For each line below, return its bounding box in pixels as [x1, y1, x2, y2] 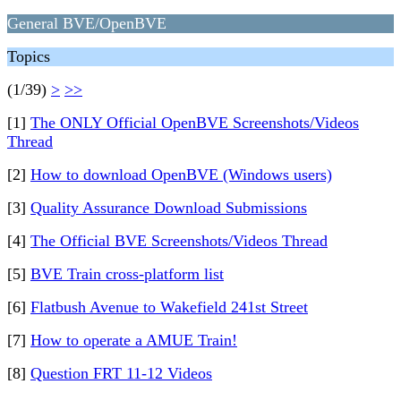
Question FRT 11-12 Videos [30, 364, 212, 382]
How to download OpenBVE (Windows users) [30, 166, 332, 183]
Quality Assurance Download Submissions [30, 199, 307, 217]
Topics [7, 47, 50, 65]
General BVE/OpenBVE [7, 14, 166, 32]
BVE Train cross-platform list [30, 265, 224, 283]
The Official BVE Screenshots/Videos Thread [30, 232, 328, 250]
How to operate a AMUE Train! [30, 331, 237, 349]
